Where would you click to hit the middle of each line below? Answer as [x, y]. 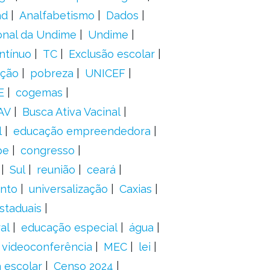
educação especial [69, 228]
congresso [47, 150]
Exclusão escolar [111, 54]
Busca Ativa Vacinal [71, 112]
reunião [56, 170]
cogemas [39, 93]
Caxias [135, 189]
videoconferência [47, 247]
